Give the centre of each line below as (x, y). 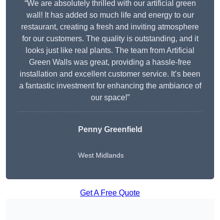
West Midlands (101, 155)
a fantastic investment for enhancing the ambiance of (110, 86)
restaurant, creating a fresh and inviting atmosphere (110, 27)
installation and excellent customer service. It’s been (110, 74)
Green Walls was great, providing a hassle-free (110, 62)
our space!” (110, 98)
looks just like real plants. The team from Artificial (110, 51)
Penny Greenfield (110, 130)
